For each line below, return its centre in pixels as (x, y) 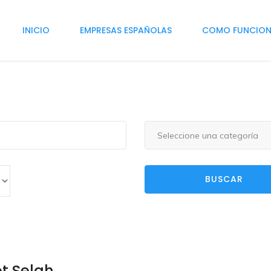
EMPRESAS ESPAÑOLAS (126, 30)
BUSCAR (224, 179)
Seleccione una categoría (208, 135)
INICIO (36, 30)
